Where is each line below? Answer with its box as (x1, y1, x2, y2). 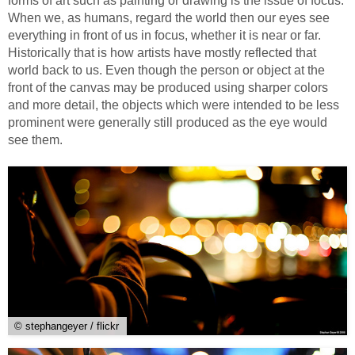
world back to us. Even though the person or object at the (8, 63, 325, 78)
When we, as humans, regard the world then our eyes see (8, 11, 330, 25)
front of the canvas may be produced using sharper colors (8, 81, 328, 95)
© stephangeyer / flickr (14, 320, 119, 333)
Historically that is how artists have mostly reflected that (8, 46, 316, 60)
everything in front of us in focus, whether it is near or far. (8, 29, 321, 43)
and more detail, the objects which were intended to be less (8, 98, 339, 113)
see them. (8, 133, 63, 147)
